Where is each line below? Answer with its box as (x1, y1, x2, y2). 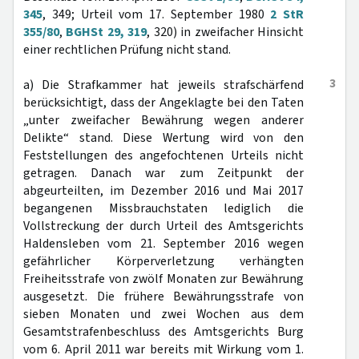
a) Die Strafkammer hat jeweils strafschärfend (23, 76, 304, 94)
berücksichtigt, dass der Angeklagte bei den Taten (23, 94, 304, 111)
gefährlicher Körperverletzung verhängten (23, 252, 304, 270)
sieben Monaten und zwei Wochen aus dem (23, 305, 304, 323)
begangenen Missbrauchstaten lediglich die (23, 200, 304, 217)
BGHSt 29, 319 (66, 23, 147, 41)
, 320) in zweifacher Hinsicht (147, 23, 305, 41)
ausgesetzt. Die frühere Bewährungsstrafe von (23, 288, 304, 305)
